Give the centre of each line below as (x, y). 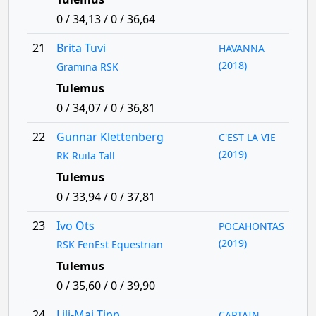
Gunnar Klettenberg (110, 137)
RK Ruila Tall (85, 156)
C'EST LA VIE (248, 137)
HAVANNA (242, 48)
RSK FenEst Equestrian (109, 244)
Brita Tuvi (81, 48)
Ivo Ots (75, 226)
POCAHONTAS (252, 226)
